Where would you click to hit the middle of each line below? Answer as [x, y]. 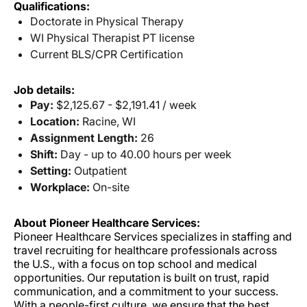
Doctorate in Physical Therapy [107, 22]
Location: [55, 122]
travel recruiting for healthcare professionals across [145, 250]
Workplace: [60, 187]
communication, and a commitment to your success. [146, 292]
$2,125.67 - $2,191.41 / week [125, 105]
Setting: [51, 171]
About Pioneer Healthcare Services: [107, 223]
